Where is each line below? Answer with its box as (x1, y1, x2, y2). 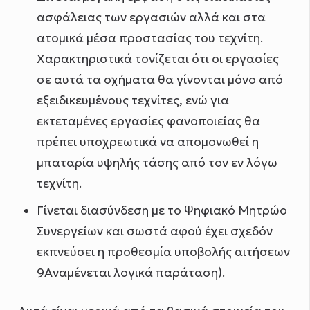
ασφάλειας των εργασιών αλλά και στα (36, 10, 266, 26)
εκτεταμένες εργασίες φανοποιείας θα (36, 113, 260, 129)
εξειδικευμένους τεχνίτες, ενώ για (36, 93, 229, 109)
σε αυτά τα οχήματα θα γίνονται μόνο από (36, 72, 283, 88)
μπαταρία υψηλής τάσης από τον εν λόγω (36, 155, 277, 171)
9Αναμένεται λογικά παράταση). (36, 265, 225, 281)
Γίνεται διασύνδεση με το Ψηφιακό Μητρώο (36, 203, 287, 219)
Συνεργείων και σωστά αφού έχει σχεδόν (36, 224, 273, 239)
